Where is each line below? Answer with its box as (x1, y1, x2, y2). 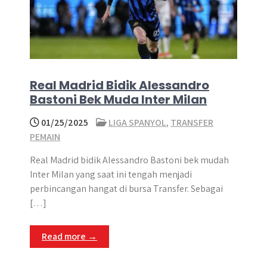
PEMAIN (30, 131, 60, 143)
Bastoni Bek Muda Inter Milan (30, 91, 207, 108)
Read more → (42, 230, 97, 243)
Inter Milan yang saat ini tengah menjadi (30, 168, 192, 181)
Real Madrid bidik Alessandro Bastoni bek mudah (30, 154, 229, 166)
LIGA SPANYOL (108, 116, 166, 129)
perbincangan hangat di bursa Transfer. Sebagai (30, 182, 223, 195)
